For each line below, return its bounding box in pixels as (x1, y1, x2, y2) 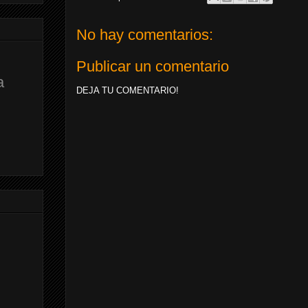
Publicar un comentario (76, 57, 229, 75)
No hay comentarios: (76, 26, 213, 43)
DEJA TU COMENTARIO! (76, 85, 179, 96)
